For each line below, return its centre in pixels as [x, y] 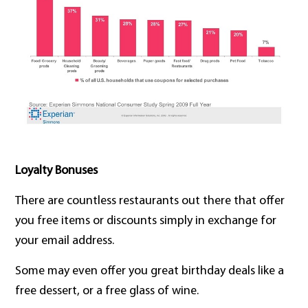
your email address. [65, 241]
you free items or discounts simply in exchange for [146, 221]
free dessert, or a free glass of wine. [107, 291]
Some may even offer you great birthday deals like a [150, 272]
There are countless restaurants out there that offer [150, 201]
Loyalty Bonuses [57, 171]
